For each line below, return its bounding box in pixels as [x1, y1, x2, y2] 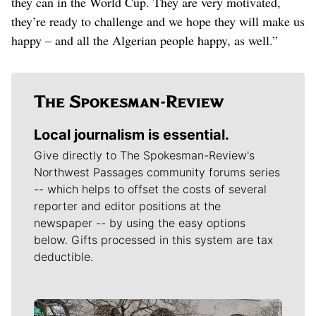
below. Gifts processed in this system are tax [34, 232, 273, 247]
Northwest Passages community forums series [34, 164, 280, 179]
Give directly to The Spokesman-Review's [34, 147, 255, 162]
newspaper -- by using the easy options [34, 215, 245, 230]
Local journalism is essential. [34, 126, 229, 143]
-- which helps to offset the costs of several [34, 181, 267, 196]
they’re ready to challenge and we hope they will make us [11, 12, 305, 30]
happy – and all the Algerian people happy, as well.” [11, 31, 278, 49]
